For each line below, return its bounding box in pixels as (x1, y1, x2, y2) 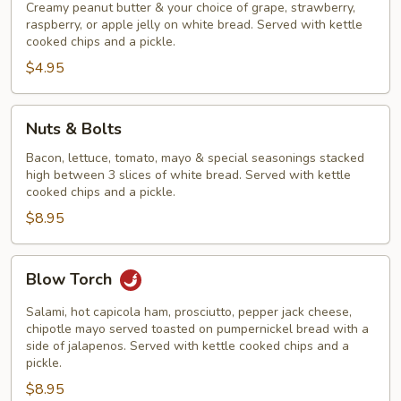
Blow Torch (26, 269, 116, 291)
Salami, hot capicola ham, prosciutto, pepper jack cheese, (26, 303, 352, 320)
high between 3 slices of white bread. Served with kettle (26, 166, 351, 183)
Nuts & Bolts (26, 118, 122, 140)
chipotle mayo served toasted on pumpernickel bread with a (26, 320, 369, 337)
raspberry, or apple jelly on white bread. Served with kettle (26, 16, 363, 33)
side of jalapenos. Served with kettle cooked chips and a (26, 337, 349, 354)
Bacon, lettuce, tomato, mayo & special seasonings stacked (26, 149, 364, 166)
